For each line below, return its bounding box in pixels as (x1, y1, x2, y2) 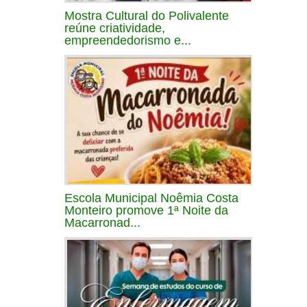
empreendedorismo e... (64, 33, 191, 47)
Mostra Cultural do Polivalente (64, 8, 229, 23)
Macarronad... (64, 215, 140, 230)
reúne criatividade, (64, 21, 165, 35)
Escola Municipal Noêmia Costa (64, 191, 238, 205)
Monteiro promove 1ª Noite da (64, 203, 228, 217)
